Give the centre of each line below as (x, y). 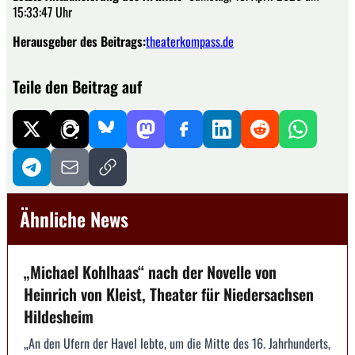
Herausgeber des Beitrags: (79, 42)
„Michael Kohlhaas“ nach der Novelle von (150, 272)
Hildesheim (59, 317)
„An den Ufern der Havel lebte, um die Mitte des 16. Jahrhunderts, (177, 344)
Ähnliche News (74, 219)
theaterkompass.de (190, 42)
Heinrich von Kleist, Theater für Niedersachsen (169, 294)
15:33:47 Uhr (42, 12)
